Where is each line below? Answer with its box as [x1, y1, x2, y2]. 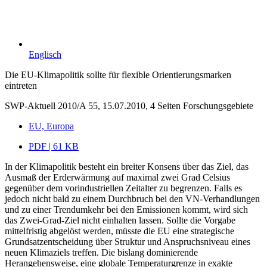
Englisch [29, 49, 61, 60]
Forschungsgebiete [183, 100, 253, 111]
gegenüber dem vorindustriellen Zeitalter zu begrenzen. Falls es [5, 182, 242, 193]
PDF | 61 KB [29, 141, 79, 151]
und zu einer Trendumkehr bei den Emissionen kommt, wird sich [5, 204, 248, 215]
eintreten [5, 80, 37, 91]
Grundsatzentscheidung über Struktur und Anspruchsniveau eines [5, 236, 250, 247]
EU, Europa [29, 120, 74, 131]
